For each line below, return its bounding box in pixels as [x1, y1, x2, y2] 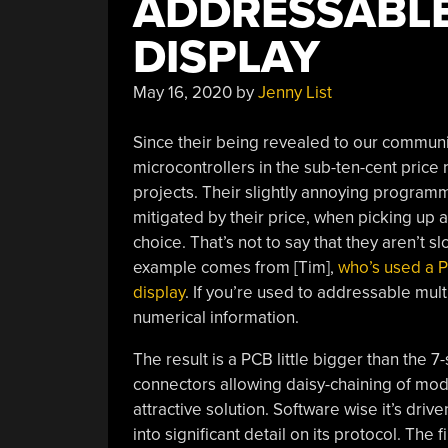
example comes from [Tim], [132, 257, 338, 278]
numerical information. [132, 307, 299, 328]
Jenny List [257, 81, 332, 103]
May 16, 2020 [132, 81, 232, 103]
